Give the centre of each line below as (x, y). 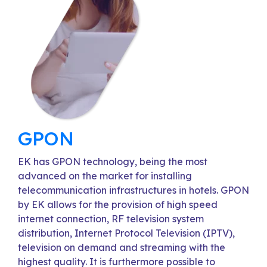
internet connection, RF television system (111, 219)
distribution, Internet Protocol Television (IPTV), (126, 233)
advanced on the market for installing (105, 176)
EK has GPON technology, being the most (113, 162)
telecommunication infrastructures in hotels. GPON (133, 190)
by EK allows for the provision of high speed (118, 204)
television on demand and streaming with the (122, 247)
